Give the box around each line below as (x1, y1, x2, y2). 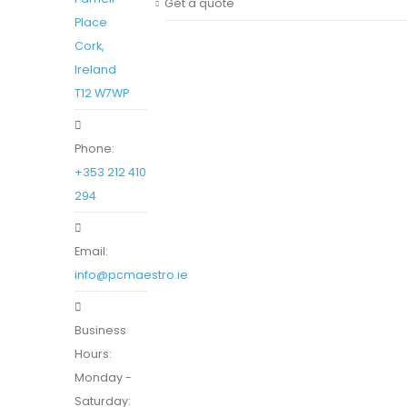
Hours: (74, 346, 112, 362)
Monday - (74, 370, 132, 385)
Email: (74, 243, 108, 259)
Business (74, 323, 126, 338)
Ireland (74, 62, 116, 77)
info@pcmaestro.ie (74, 267, 188, 283)
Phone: (74, 141, 114, 156)
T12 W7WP (74, 85, 129, 101)
